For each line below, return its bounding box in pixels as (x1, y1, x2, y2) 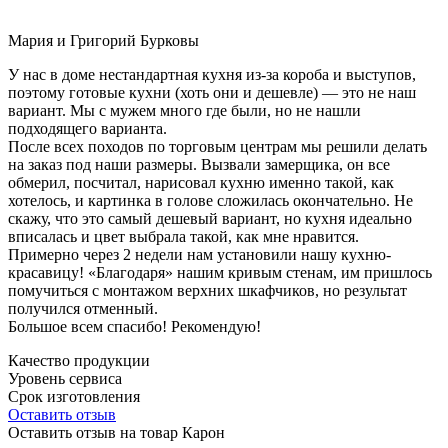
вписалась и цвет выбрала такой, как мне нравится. (8, 227, 359, 245)
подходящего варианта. (8, 119, 167, 137)
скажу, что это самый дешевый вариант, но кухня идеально (8, 209, 412, 227)
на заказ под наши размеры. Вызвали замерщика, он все (8, 155, 390, 173)
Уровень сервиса (8, 369, 122, 387)
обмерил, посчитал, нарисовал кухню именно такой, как (8, 173, 394, 191)
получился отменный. (8, 299, 158, 317)
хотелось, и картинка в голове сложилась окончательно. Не (8, 191, 413, 209)
